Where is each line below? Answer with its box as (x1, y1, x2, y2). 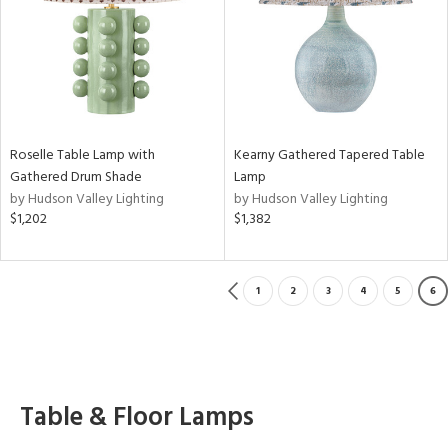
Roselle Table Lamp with (10, 144, 155, 167)
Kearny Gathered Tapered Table (233, 144, 425, 167)
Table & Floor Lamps (20, 398, 254, 439)
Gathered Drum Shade (10, 166, 142, 189)
